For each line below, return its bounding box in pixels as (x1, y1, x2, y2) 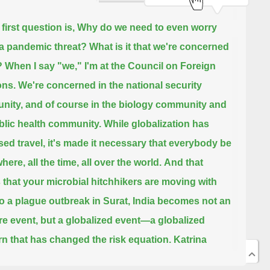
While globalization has (103, 119, 209, 130)
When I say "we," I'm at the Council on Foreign (4, 61, 216, 72)
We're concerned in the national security (17, 80, 202, 91)
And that (163, 157, 203, 168)
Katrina (173, 234, 207, 245)
